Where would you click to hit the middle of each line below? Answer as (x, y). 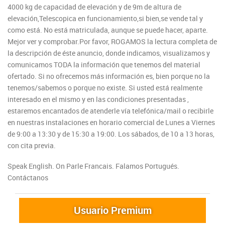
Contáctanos (28, 178)
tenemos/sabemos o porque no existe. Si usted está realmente (105, 88)
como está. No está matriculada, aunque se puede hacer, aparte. (108, 30)
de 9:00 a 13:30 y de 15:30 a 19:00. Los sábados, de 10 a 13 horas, (111, 134)
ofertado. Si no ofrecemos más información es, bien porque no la (109, 76)
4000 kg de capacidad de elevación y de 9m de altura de (94, 7)
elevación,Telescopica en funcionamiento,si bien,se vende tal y (105, 19)
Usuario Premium (113, 210)
